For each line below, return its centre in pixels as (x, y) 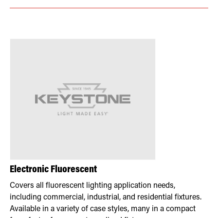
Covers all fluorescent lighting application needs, (92, 186)
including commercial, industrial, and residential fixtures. (106, 197)
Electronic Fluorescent (53, 170)
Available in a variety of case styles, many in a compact (103, 209)
